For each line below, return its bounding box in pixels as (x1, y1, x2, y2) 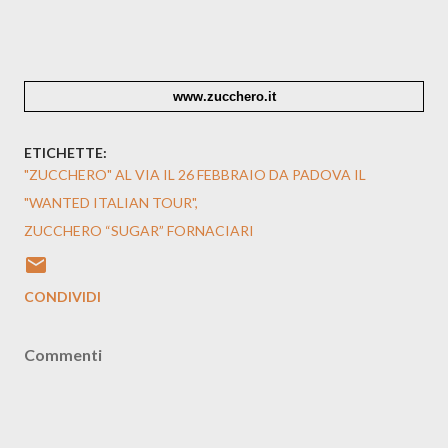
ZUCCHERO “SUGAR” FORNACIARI (24, 222, 254, 240)
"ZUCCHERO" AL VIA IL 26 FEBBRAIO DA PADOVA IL (24, 166, 366, 184)
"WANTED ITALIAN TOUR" (24, 194, 195, 212)
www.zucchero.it (182, 88, 276, 104)
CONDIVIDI (24, 288, 101, 306)
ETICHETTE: (24, 144, 107, 162)
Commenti (24, 345, 102, 365)
